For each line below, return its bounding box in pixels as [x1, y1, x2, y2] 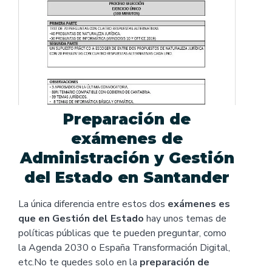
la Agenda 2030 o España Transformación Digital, [18, 241, 230, 255]
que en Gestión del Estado [18, 212, 144, 226]
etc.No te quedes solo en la [18, 256, 140, 270]
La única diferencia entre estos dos [18, 197, 168, 211]
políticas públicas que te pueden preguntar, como [18, 226, 226, 240]
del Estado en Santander [24, 168, 229, 187]
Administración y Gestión [19, 149, 234, 168]
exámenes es [168, 197, 230, 211]
